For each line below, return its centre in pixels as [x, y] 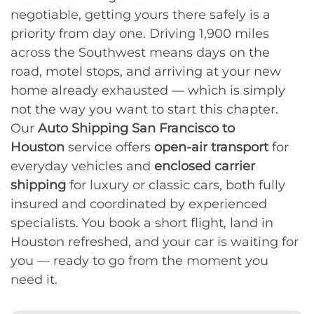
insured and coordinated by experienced [139, 204]
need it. [34, 279]
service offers [109, 147]
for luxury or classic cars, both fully [176, 185]
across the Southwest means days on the [140, 52]
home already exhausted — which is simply [148, 90]
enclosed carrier [205, 166]
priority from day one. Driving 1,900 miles [140, 33]
